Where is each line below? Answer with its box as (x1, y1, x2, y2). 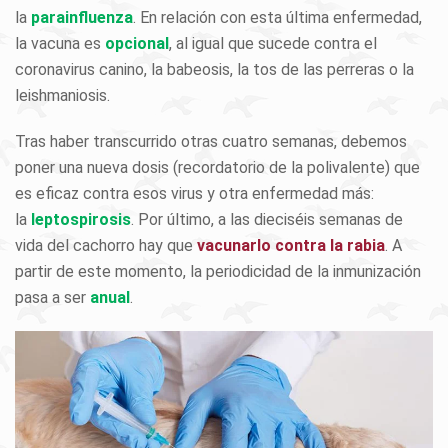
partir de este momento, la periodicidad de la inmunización (15, 261, 421, 281)
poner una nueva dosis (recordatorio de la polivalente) (15, 157, 390, 177)
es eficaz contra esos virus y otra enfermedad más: (15, 183, 374, 203)
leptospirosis (31, 209, 131, 229)
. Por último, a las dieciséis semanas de (131, 209, 403, 229)
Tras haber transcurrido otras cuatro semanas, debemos (15, 131, 407, 151)
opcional (105, 33, 169, 53)
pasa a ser (15, 287, 90, 307)
